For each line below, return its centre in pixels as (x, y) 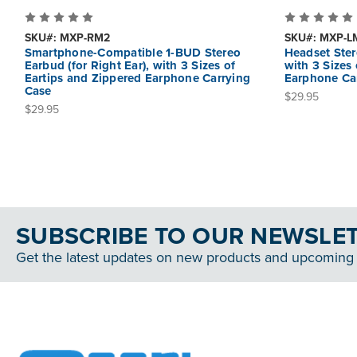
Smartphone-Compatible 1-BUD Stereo (132, 53)
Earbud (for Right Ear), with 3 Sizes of (130, 66)
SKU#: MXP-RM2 (67, 38)
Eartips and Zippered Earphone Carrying (137, 78)
